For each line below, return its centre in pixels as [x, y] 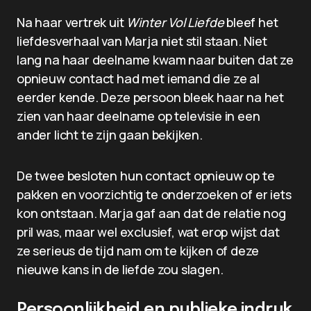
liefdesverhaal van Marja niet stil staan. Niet [142, 41]
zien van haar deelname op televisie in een [138, 116]
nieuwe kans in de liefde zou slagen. [120, 269]
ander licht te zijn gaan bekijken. [110, 135]
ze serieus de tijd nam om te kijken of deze [138, 251]
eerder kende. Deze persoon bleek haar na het [151, 97]
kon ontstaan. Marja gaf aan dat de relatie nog [151, 213]
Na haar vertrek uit [72, 22]
